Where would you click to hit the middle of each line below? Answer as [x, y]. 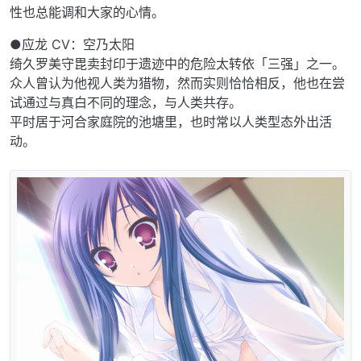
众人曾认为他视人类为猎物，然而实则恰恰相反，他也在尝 [177, 83]
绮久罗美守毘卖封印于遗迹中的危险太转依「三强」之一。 [177, 64]
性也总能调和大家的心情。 [87, 12]
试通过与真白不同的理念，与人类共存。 [126, 103]
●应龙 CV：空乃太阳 [72, 45]
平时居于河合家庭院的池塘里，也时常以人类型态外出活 [171, 122]
